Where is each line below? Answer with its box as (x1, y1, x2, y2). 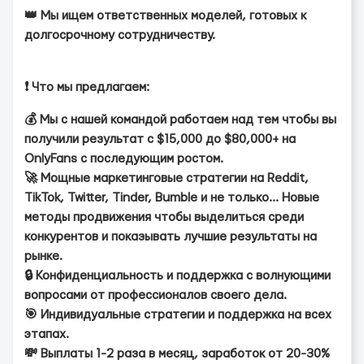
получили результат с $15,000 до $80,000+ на (24, 133, 296, 145)
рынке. (24, 250, 63, 262)
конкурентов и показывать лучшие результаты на (24, 231, 317, 243)
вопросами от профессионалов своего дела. (24, 289, 287, 301)
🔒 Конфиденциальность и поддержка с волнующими (24, 270, 331, 282)
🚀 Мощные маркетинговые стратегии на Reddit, (24, 172, 309, 184)
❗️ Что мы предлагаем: (24, 81, 149, 93)
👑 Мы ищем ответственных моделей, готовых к (24, 10, 306, 22)
